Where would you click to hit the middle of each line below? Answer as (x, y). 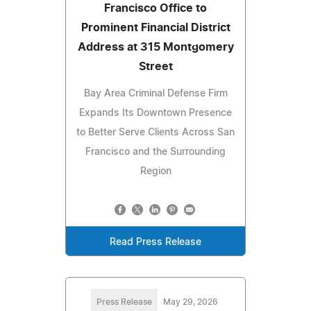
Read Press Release (155, 243)
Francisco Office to (155, 9)
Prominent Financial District (155, 28)
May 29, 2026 (190, 302)
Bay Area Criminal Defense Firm (155, 94)
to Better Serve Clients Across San (155, 133)
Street (155, 67)
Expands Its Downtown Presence (155, 114)
